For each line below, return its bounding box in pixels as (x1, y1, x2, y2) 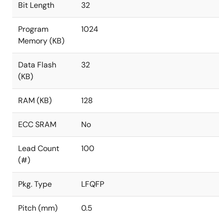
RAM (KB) (18, 95, 52, 106)
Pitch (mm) (18, 203, 58, 213)
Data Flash (18, 60, 56, 70)
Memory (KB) (18, 36, 65, 46)
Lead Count (18, 143, 59, 153)
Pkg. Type (18, 179, 52, 189)
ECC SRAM (18, 119, 56, 130)
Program (18, 24, 48, 34)
